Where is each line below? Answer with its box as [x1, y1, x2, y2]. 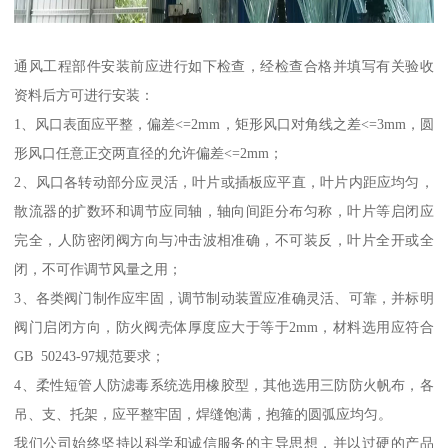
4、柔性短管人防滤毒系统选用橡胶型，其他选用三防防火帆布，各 [14, 376, 434, 393]
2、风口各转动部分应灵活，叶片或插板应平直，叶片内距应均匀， [14, 173, 434, 190]
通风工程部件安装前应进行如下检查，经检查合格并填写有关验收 [14, 57, 434, 74]
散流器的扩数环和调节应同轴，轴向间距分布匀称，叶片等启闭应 [14, 202, 434, 219]
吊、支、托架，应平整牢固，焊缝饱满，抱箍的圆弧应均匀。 [14, 405, 393, 422]
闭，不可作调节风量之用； [14, 260, 183, 277]
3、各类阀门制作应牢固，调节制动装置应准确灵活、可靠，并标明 [14, 289, 434, 306]
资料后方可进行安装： [14, 86, 155, 103]
